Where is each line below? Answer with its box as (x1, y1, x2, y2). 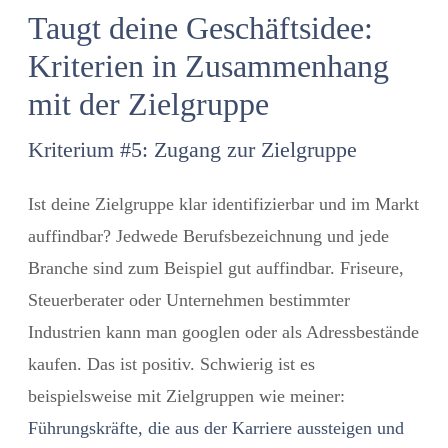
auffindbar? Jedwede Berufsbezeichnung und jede (28, 225, 389, 246)
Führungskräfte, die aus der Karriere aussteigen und (28, 417, 404, 438)
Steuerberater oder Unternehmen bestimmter (28, 289, 350, 310)
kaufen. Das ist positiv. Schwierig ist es (28, 353, 315, 374)
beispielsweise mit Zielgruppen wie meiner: (28, 385, 345, 406)
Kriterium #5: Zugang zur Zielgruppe (28, 136, 357, 162)
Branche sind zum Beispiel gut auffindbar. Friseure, (28, 257, 404, 278)
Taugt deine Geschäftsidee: (28, 9, 373, 46)
